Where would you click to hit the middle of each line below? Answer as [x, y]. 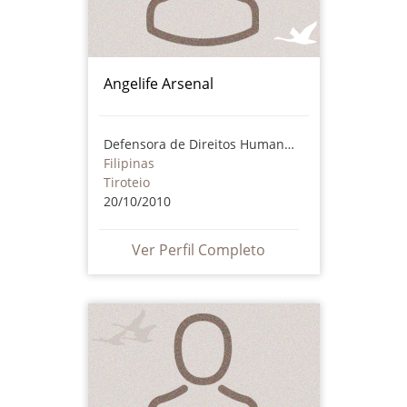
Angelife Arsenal [158, 83]
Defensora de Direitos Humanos [289, 144]
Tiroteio [126, 182]
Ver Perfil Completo [199, 249]
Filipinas [129, 163]
